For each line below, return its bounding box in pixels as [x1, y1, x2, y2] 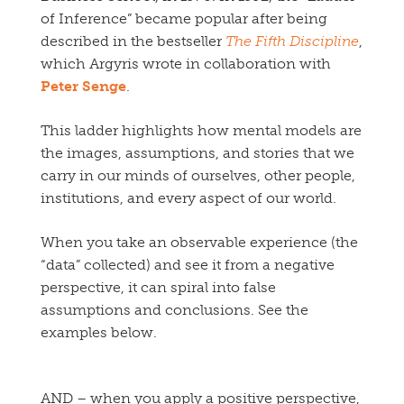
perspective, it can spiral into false [41, 279, 276, 297]
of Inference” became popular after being [41, 10, 327, 28]
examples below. [41, 324, 157, 342]
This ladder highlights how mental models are [41, 122, 362, 140]
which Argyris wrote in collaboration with [41, 55, 331, 73]
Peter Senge [41, 78, 126, 96]
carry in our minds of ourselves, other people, [41, 167, 355, 185]
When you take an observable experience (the [41, 234, 358, 252]
